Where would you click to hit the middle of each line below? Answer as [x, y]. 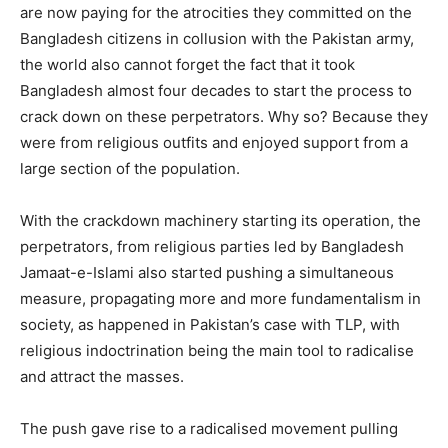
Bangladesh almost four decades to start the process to [216, 90]
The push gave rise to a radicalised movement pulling [209, 428]
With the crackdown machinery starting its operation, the [220, 220]
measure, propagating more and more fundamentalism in [220, 298]
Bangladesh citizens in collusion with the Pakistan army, [217, 38]
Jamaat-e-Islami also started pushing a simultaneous [207, 272]
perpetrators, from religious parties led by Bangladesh [212, 246]
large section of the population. [130, 168]
